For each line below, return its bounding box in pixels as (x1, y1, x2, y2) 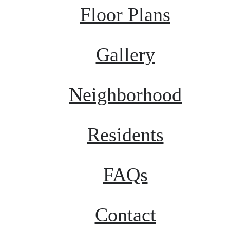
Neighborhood (69, 83, 182, 105)
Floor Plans (80, 3, 170, 25)
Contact (94, 203, 156, 225)
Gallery (95, 43, 155, 65)
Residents (87, 123, 164, 145)
